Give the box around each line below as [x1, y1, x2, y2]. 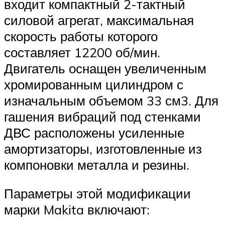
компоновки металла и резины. [4, 156, 189, 173]
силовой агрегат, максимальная [4, 12, 194, 28]
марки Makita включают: [4, 201, 150, 218]
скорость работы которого [4, 28, 158, 44]
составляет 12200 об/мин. [4, 44, 160, 60]
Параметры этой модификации [4, 185, 191, 202]
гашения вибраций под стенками [4, 108, 201, 125]
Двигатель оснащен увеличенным [4, 60, 206, 76]
